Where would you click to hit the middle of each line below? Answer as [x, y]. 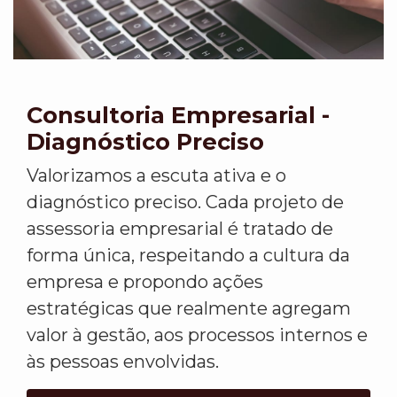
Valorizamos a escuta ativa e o [156, 176]
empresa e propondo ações [145, 282]
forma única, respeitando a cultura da [188, 256]
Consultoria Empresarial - [178, 115]
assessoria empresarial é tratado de [180, 229]
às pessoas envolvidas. [123, 362]
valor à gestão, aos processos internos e [197, 335]
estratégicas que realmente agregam [189, 309]
